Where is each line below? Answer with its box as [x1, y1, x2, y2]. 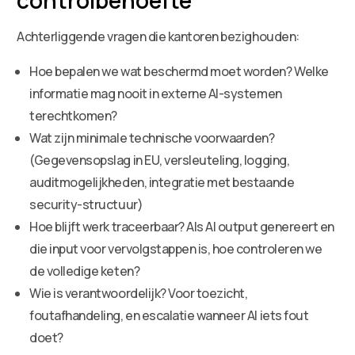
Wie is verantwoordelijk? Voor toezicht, [29, 284, 248, 302]
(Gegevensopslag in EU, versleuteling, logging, [29, 151, 290, 169]
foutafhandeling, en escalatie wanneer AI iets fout [29, 306, 309, 324]
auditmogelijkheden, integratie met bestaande [29, 173, 295, 191]
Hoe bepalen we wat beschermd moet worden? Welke [29, 62, 329, 80]
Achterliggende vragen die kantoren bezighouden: [17, 27, 300, 45]
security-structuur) [29, 195, 143, 213]
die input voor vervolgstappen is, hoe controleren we [29, 239, 323, 258]
